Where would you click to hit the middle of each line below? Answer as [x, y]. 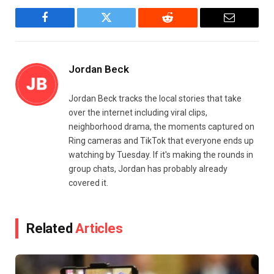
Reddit [181, 27]
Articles [99, 229]
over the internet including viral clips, [138, 113]
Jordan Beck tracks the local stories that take [155, 99]
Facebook [65, 27]
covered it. [88, 183]
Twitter [121, 27]
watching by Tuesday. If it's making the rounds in [161, 155]
